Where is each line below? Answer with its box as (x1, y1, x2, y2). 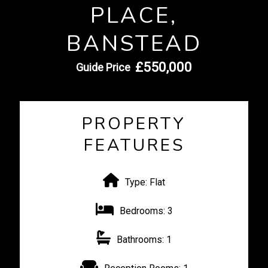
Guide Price (76, 61, 130, 74)
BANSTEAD (66, 29, 202, 59)
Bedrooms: (119, 205, 165, 217)
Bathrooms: (117, 234, 164, 245)
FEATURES (83, 134, 185, 157)
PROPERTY (82, 112, 186, 135)
